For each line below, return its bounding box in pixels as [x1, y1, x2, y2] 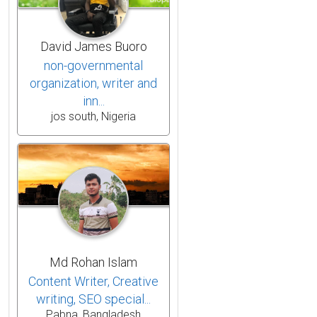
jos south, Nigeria [51, 109, 136, 123]
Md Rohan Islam [50, 254, 137, 270]
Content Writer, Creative [28, 273, 158, 289]
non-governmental [44, 57, 143, 73]
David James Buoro [40, 38, 147, 54]
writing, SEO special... [36, 291, 151, 306]
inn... [82, 93, 105, 108]
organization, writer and [30, 75, 157, 91]
